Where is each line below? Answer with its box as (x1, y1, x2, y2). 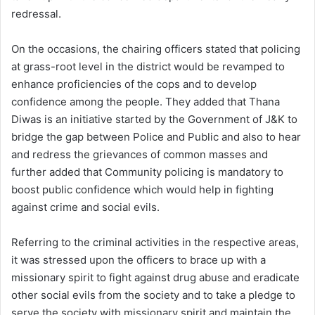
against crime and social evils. (11, 200, 160, 214)
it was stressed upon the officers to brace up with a (11, 253, 266, 266)
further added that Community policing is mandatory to (11, 165, 283, 179)
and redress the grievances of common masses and (11, 148, 268, 161)
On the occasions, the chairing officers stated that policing (11, 42, 300, 56)
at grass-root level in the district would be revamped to (11, 60, 285, 73)
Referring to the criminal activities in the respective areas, (11, 236, 299, 249)
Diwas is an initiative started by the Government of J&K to (11, 112, 297, 126)
